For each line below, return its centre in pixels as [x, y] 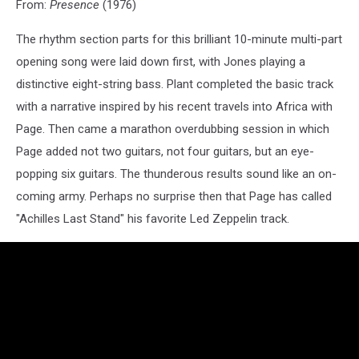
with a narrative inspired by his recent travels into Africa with [174, 107]
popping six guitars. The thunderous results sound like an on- [176, 174]
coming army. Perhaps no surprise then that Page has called [174, 197]
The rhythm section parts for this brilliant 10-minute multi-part [179, 40]
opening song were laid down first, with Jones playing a [161, 62]
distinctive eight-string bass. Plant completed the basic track [175, 85]
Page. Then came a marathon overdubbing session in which [173, 129]
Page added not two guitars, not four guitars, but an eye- [165, 152]
